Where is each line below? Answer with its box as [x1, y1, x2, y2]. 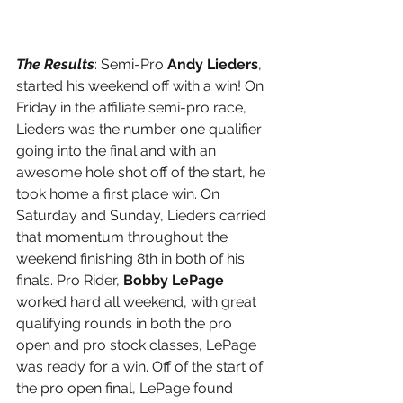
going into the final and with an [16, 142, 219, 160]
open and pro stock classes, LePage [16, 336, 260, 354]
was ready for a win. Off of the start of [16, 358, 266, 376]
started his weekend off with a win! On [16, 77, 267, 95]
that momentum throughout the [16, 228, 231, 246]
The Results [16, 56, 94, 74]
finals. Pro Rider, [16, 272, 123, 290]
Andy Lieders [167, 56, 258, 74]
